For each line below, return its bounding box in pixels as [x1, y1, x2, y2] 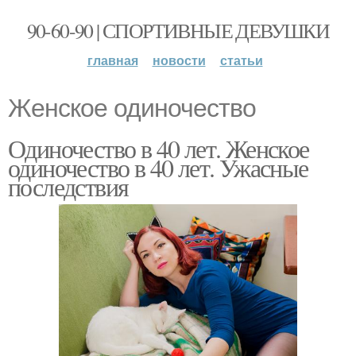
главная [87, 51, 138, 69]
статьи [219, 51, 263, 69]
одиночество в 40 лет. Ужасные [8, 150, 308, 184]
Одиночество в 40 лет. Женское [8, 131, 309, 165]
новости [152, 51, 206, 69]
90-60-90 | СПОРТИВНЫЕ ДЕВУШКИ [26, 17, 330, 44]
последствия [8, 169, 129, 203]
